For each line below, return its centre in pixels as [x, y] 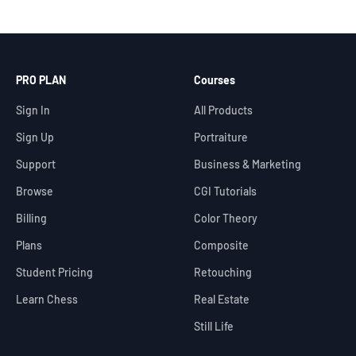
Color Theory [226, 218]
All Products [223, 110]
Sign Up [35, 137]
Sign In [33, 110]
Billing [31, 218]
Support [36, 164]
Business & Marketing [248, 164]
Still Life [214, 326]
